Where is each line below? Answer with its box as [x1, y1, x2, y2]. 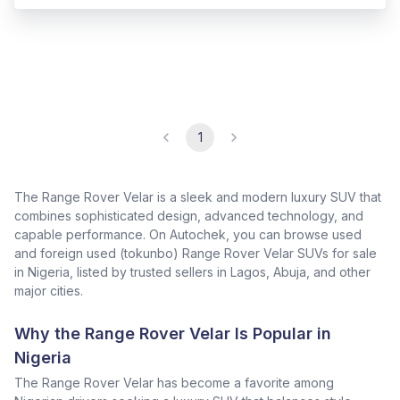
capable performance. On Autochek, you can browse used [14, 227, 362, 242]
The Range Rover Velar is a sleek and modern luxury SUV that [14, 189, 381, 204]
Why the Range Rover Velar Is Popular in [14, 324, 331, 343]
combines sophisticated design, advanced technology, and [14, 208, 363, 223]
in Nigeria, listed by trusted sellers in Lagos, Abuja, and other [14, 264, 371, 279]
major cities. [14, 283, 83, 298]
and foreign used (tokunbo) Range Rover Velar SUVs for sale [14, 246, 377, 261]
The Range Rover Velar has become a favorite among [14, 375, 334, 390]
